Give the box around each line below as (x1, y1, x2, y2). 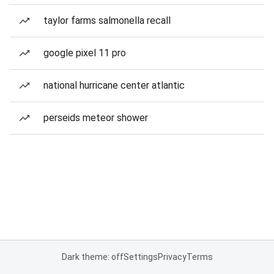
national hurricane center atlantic (43, 80, 185, 91)
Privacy (157, 252, 187, 262)
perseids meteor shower (43, 112, 148, 124)
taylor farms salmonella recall (43, 15, 171, 26)
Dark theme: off (61, 252, 124, 262)
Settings (123, 252, 158, 262)
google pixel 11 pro (43, 47, 126, 59)
